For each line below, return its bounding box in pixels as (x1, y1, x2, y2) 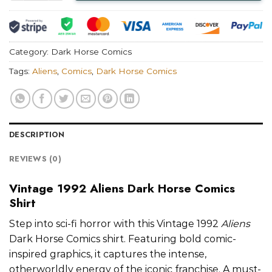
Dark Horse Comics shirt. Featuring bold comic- (9, 233, 236, 245)
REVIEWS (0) (9, 153, 61, 165)
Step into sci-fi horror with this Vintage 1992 (9, 218, 221, 230)
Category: (9, 46, 51, 56)
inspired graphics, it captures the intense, (9, 248, 206, 260)
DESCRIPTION (9, 129, 64, 141)
